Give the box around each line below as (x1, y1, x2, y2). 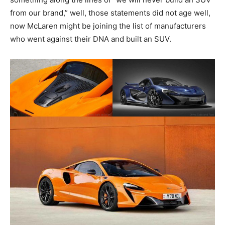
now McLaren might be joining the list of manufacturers (10, 21, 206, 31)
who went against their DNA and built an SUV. (10, 34, 171, 44)
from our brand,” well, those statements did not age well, (10, 8, 210, 18)
